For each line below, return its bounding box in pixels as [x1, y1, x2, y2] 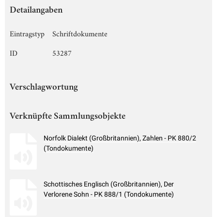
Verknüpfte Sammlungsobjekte [10, 112, 125, 122]
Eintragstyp [10, 27, 45, 38]
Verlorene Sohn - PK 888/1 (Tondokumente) [44, 190, 174, 198]
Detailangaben [10, 6, 62, 15]
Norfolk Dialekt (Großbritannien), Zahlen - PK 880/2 [44, 134, 196, 142]
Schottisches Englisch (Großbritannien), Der [44, 180, 174, 188]
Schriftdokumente [52, 27, 108, 38]
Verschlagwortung [10, 83, 78, 93]
